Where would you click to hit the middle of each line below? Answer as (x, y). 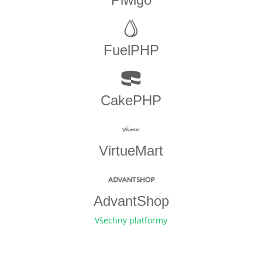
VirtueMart (131, 151)
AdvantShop (131, 201)
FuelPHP (131, 50)
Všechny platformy (131, 220)
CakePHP (131, 101)
